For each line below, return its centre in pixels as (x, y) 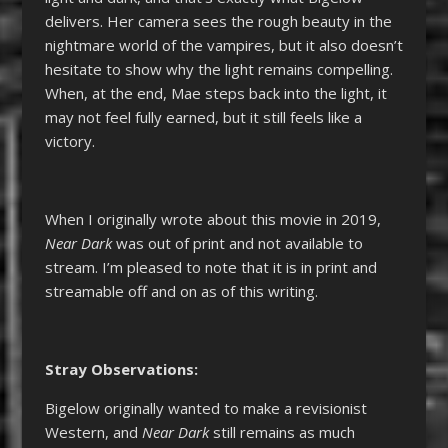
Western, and (93, 431)
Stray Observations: (123, 368)
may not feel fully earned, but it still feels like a (203, 116)
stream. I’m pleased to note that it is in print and (210, 266)
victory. (69, 140)
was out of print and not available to (237, 242)
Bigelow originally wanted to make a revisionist (205, 407)
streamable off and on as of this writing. (181, 290)
